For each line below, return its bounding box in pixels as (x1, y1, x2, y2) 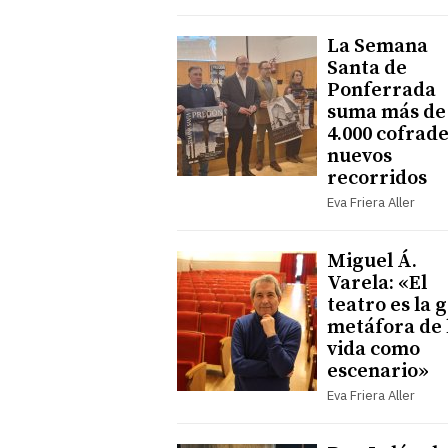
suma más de (327, 99, 446, 125)
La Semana (327, 33, 428, 59)
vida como (327, 336, 420, 362)
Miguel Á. (327, 248, 417, 274)
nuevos (327, 143, 392, 169)
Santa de (327, 55, 407, 81)
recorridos (327, 165, 427, 191)
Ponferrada (327, 77, 436, 103)
